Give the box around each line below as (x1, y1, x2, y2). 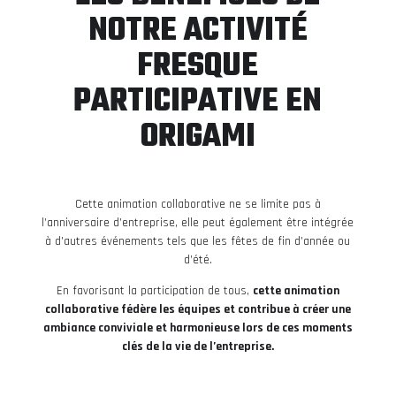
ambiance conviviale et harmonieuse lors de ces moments (42, 319, 353, 336)
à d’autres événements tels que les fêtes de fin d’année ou (45, 232, 351, 249)
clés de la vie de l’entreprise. (121, 338, 274, 354)
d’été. (183, 251, 212, 268)
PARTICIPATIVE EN (73, 76, 323, 127)
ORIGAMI (140, 111, 255, 163)
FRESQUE (137, 41, 259, 92)
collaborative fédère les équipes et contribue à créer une (44, 301, 351, 317)
